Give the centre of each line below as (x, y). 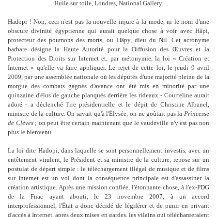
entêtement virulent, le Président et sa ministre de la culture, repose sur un (108, 160)
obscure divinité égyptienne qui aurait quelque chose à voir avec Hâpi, (108, 31)
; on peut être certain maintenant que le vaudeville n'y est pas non (121, 123)
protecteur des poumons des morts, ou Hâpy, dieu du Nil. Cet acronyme (108, 40)
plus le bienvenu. (30, 132)
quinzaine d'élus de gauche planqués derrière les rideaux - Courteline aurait (108, 95)
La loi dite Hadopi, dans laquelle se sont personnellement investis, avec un (108, 151)
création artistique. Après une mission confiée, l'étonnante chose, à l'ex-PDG (108, 187)
